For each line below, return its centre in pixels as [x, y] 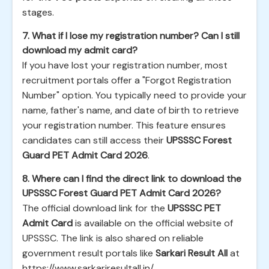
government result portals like [89, 253]
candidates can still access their [94, 140]
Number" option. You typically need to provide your [134, 95]
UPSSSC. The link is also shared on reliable [113, 238]
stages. [38, 12]
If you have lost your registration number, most [125, 65]
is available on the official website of [153, 223]
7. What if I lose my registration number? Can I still [131, 36]
